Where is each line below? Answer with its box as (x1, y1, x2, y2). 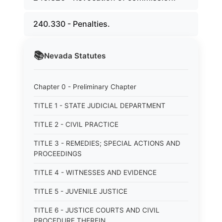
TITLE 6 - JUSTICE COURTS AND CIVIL (34, 206, 160, 214)
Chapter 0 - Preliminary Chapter (34, 83, 136, 91)
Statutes (72, 51, 106, 60)
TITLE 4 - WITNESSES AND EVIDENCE (34, 168, 157, 176)
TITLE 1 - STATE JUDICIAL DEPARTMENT (34, 102, 166, 110)
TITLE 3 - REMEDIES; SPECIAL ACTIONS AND (34, 139, 180, 147)
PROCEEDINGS (34, 150, 82, 158)
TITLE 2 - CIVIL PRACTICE (34, 120, 118, 128)
